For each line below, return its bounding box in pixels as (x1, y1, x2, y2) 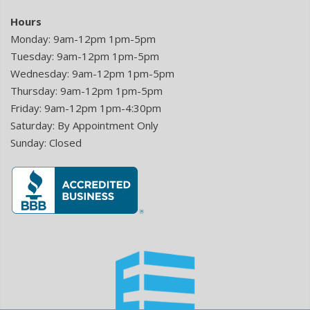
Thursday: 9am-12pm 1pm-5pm (10, 83, 163, 98)
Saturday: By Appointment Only (10, 118, 158, 132)
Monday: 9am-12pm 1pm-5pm (10, 31, 156, 46)
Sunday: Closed (10, 135, 82, 149)
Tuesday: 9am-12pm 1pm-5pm (10, 48, 159, 63)
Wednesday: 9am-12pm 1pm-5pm (10, 66, 174, 80)
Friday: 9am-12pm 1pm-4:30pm (10, 100, 161, 115)
